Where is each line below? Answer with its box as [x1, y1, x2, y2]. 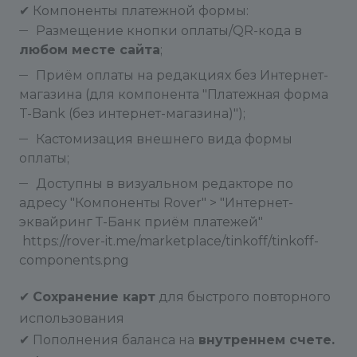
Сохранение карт [33, 289, 155, 304]
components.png [19, 253, 129, 268]
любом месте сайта [19, 42, 160, 57]
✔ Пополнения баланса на [19, 332, 194, 347]
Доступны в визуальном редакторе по [36, 176, 293, 191]
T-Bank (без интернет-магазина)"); [19, 106, 245, 121]
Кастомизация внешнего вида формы [36, 131, 292, 147]
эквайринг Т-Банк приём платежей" [19, 214, 263, 229]
